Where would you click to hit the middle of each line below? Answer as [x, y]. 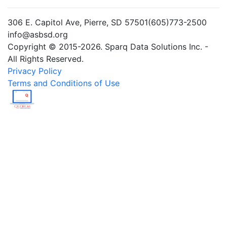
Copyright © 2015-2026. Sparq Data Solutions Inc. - [108, 47]
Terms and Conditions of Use [64, 83]
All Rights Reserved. [46, 59]
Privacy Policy [35, 71]
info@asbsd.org [38, 35]
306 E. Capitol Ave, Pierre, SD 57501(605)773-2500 [107, 23]
